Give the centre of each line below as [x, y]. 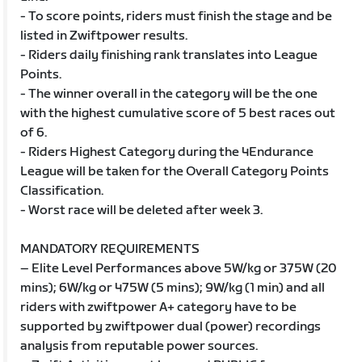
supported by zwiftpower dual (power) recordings [171, 326]
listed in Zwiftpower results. [104, 36]
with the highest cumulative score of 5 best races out [178, 113]
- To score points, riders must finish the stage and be [177, 16]
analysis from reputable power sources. [139, 346]
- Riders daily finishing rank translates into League [169, 55]
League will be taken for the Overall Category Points [175, 171]
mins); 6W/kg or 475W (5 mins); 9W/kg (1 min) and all [173, 288]
